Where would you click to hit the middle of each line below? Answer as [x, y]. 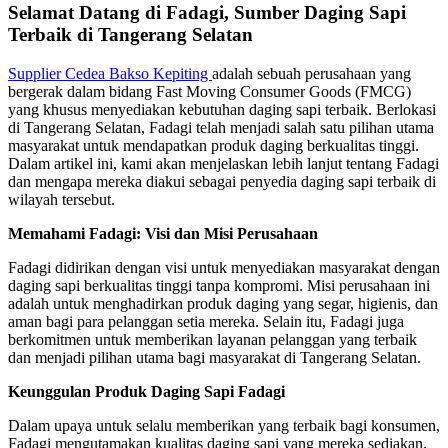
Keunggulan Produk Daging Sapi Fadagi [146, 392]
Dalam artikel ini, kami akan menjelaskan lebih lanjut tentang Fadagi [223, 164]
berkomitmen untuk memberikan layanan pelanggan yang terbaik [212, 340]
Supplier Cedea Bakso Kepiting [110, 74]
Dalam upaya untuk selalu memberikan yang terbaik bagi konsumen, [224, 426]
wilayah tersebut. [61, 200]
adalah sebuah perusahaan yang [311, 74]
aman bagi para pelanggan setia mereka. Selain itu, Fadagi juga [206, 322]
